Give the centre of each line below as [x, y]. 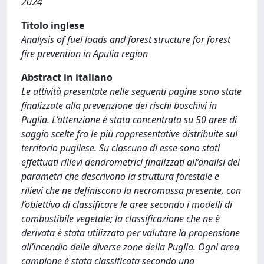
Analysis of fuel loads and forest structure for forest [126, 39]
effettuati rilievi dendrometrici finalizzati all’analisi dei [131, 162]
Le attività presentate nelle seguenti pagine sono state [131, 91]
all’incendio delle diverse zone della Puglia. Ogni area [130, 247]
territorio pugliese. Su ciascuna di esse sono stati [121, 148]
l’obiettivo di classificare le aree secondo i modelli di [127, 204]
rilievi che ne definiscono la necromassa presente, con [131, 190]
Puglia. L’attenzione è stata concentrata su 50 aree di [129, 120]
